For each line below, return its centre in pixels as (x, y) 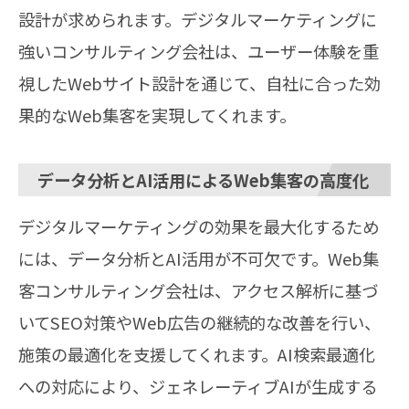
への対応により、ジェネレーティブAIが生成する (198, 386)
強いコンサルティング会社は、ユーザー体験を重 (199, 51)
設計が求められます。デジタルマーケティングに (198, 19)
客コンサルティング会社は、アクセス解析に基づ (198, 290)
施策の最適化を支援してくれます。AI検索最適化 (197, 354)
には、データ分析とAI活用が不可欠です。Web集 (199, 258)
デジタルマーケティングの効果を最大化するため (199, 226)
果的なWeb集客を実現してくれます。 (157, 115)
